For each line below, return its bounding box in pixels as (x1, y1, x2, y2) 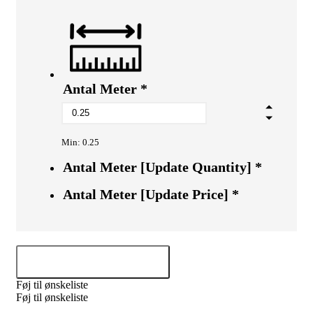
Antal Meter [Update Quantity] (63, 159, 252, 175)
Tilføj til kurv (61, 255, 125, 268)
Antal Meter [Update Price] (63, 186, 228, 202)
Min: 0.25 (61, 136, 99, 147)
